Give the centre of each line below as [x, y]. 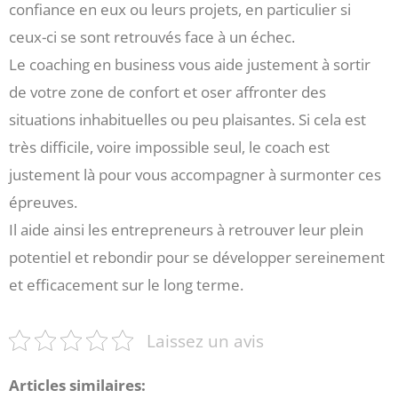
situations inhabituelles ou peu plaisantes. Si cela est [187, 119]
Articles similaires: [77, 385]
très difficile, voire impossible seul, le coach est [169, 147]
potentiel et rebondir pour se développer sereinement [197, 257]
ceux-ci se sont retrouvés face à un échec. [152, 37]
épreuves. [43, 202]
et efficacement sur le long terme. [126, 285]
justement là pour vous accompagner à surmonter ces [195, 175]
